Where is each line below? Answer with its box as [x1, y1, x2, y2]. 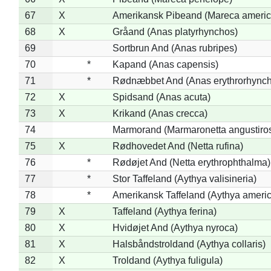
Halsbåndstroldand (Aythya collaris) [112, 238, 266, 249]
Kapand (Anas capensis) [112, 59, 218, 70]
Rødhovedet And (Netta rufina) [112, 140, 243, 151]
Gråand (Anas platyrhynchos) [112, 26, 238, 37]
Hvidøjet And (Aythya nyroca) [112, 222, 238, 233]
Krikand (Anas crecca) [112, 108, 207, 119]
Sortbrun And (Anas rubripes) [112, 42, 237, 53]
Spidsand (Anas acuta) [112, 91, 211, 102]
